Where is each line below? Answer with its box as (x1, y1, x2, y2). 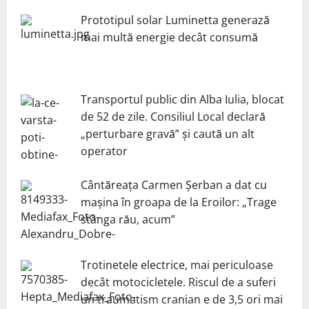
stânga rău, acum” (81, 212, 175, 228)
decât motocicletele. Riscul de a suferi (81, 275, 276, 290)
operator (81, 143, 128, 159)
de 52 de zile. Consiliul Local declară (81, 109, 266, 125)
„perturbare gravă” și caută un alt (81, 126, 255, 142)
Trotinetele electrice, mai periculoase (81, 257, 273, 273)
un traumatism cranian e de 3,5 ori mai (81, 292, 283, 308)
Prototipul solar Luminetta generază (81, 12, 270, 28)
